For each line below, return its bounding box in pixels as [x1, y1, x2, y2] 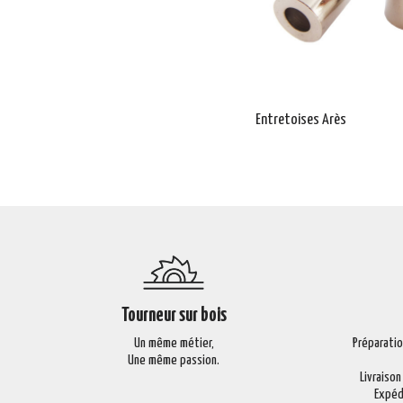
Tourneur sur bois [121, 307, 227, 326]
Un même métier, [133, 336, 214, 351]
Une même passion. [128, 354, 220, 368]
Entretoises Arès [255, 112, 346, 128]
